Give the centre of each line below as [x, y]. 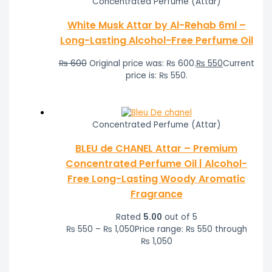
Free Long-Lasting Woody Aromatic [157, 179]
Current [238, 64]
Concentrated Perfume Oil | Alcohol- [157, 164]
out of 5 [179, 217]
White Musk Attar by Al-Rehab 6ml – [156, 25]
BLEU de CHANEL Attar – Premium [157, 149]
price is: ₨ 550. [156, 76]
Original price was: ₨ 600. [142, 64]
